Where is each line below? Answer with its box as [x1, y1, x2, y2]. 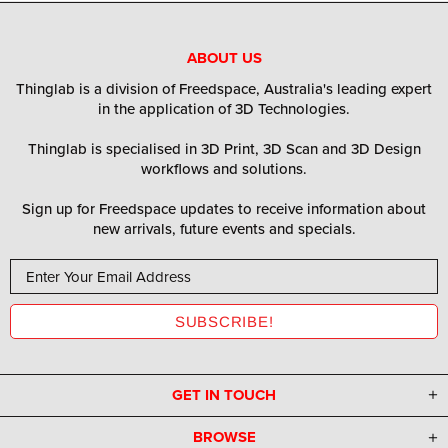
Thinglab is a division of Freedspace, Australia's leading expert [16, 78, 432, 100]
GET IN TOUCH [172, 384, 276, 407]
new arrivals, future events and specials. [92, 218, 356, 240]
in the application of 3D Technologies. [98, 98, 350, 120]
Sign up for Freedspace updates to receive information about [22, 198, 426, 220]
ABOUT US [186, 47, 262, 70]
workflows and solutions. [141, 158, 307, 180]
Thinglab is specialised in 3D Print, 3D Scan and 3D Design [27, 138, 421, 160]
